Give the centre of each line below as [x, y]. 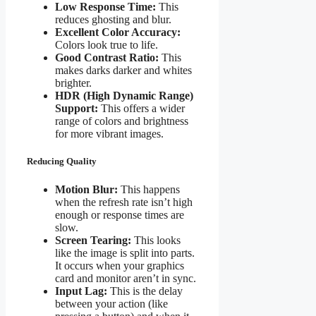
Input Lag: [81, 291]
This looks [156, 240]
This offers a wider [141, 109]
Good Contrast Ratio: [107, 58]
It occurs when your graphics [120, 265]
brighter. [73, 83]
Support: [77, 109]
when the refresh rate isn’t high [124, 202]
